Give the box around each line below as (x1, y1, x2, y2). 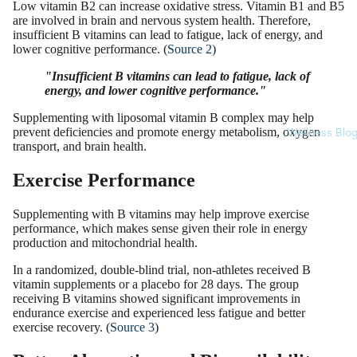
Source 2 (167, 42, 212, 57)
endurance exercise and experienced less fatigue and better (13, 306, 305, 320)
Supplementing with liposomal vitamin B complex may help (13, 111, 314, 125)
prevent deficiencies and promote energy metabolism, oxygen (13, 125, 320, 139)
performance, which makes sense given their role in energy (13, 222, 308, 236)
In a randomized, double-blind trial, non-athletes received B (13, 263, 311, 277)
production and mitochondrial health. (13, 236, 198, 250)
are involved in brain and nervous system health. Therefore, (13, 14, 311, 28)
